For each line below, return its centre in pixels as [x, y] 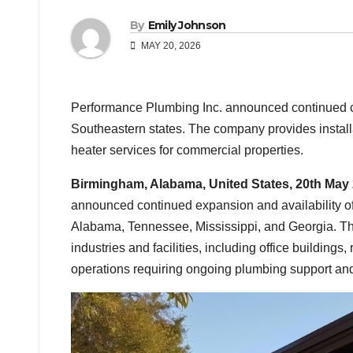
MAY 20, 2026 [170, 46]
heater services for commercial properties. [187, 150]
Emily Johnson [187, 26]
